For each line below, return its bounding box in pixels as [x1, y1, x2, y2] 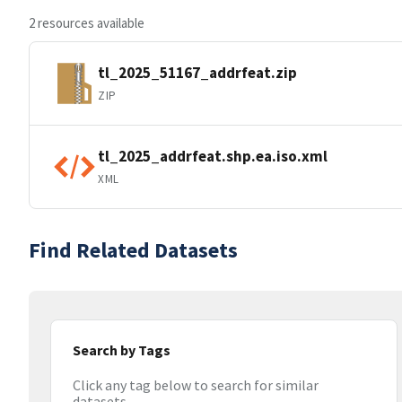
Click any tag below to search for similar [73, 376, 319, 395]
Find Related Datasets [29, 236, 238, 264]
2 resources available [29, 14, 144, 31]
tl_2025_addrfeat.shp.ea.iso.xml [98, 145, 328, 166]
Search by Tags [73, 341, 170, 359]
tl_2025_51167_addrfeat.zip [98, 62, 297, 83]
